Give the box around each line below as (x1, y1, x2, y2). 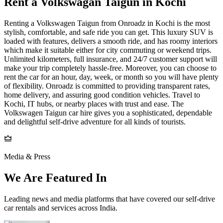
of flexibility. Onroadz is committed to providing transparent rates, (4, 81, 210, 90)
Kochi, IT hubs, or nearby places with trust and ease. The (4, 99, 184, 108)
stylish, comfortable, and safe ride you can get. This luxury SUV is (4, 27, 213, 36)
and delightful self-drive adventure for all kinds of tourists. (4, 117, 186, 126)
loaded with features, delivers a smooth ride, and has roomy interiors (4, 36, 218, 45)
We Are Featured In (4, 171, 107, 184)
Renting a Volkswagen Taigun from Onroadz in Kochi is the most (4, 18, 210, 27)
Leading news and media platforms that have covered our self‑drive (4, 194, 215, 203)
